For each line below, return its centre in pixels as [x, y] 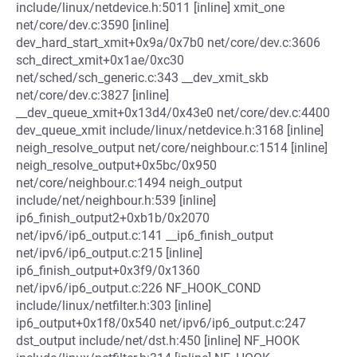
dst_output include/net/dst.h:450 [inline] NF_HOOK [158, 341]
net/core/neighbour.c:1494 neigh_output [129, 183]
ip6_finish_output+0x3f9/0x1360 [108, 271]
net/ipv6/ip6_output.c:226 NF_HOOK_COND [139, 288]
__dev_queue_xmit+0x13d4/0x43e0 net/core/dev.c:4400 [173, 113]
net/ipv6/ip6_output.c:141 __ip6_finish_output [145, 235]
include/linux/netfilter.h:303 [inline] [114, 306]
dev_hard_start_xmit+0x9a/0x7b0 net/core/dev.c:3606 [168, 43]
